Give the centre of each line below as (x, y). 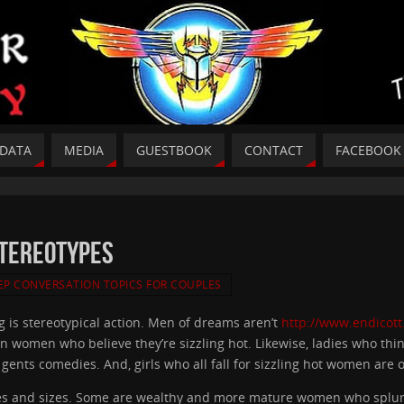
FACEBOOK (368, 150)
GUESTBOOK (174, 150)
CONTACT (274, 150)
